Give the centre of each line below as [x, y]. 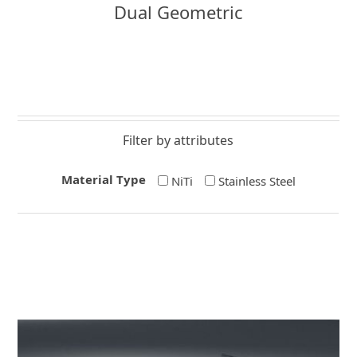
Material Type [103, 179]
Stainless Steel [257, 180]
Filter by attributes [178, 140]
